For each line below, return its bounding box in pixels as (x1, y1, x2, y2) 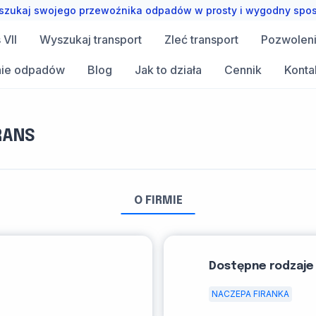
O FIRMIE (133, 195, 183, 207)
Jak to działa (135, 62, 202, 77)
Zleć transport (164, 32, 238, 47)
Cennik (224, 62, 262, 77)
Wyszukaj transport (39, 32, 142, 47)
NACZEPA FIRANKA (212, 288, 289, 300)
